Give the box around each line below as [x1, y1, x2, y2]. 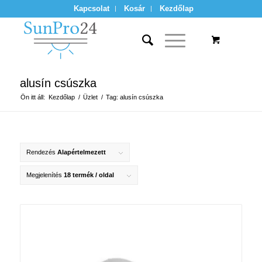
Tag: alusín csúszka [105, 94, 163, 101]
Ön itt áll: [20, 94, 45, 101]
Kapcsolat [74, 4, 110, 13]
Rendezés [26, 149, 57, 156]
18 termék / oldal [63, 171, 114, 178]
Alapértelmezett [57, 149, 106, 156]
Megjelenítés [26, 171, 64, 178]
